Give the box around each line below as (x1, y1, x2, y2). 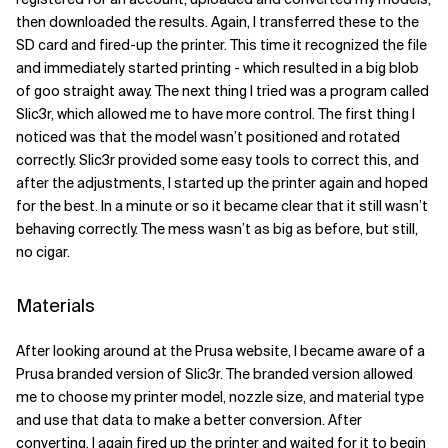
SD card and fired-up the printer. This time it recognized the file (16, 36, 427, 54)
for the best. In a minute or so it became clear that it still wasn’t (16, 197, 428, 215)
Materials (16, 294, 95, 318)
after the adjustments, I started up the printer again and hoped (16, 174, 428, 192)
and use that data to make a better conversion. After (16, 411, 362, 429)
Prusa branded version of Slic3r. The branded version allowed (16, 365, 413, 383)
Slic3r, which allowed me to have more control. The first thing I (16, 105, 415, 123)
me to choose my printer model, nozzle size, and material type (16, 388, 424, 406)
